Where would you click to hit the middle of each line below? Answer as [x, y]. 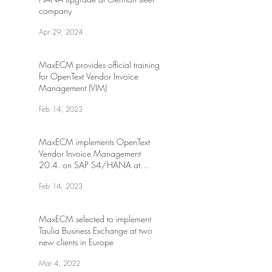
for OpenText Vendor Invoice [89, 76]
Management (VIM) [73, 88]
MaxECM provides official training [99, 65]
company [55, 11]
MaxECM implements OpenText [94, 142]
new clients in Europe [76, 242]
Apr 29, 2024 [61, 32]
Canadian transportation [82, 176]
